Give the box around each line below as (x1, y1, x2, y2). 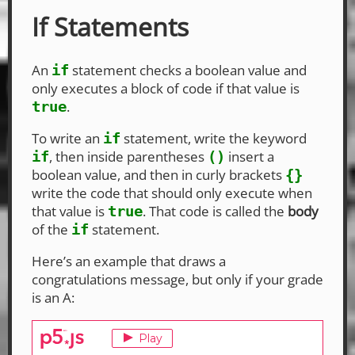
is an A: (32, 288, 74, 307)
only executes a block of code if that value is (32, 78, 300, 97)
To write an (32, 128, 103, 147)
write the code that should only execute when (32, 183, 312, 202)
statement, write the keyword (120, 128, 307, 147)
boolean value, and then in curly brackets (32, 165, 285, 184)
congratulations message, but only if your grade (32, 269, 323, 288)
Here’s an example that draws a (32, 251, 226, 270)
